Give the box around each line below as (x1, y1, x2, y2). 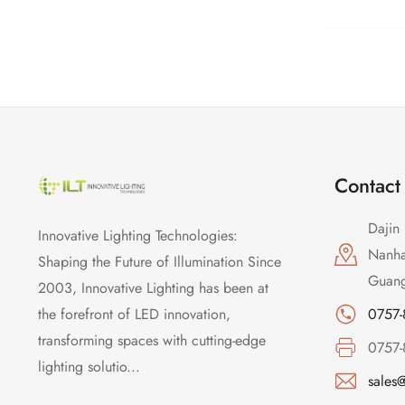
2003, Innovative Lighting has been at (38, 277, 268, 298)
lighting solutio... (38, 355, 140, 377)
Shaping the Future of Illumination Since (38, 250, 281, 272)
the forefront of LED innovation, (38, 303, 231, 325)
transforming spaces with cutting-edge (38, 329, 266, 351)
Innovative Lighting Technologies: (38, 224, 238, 246)
